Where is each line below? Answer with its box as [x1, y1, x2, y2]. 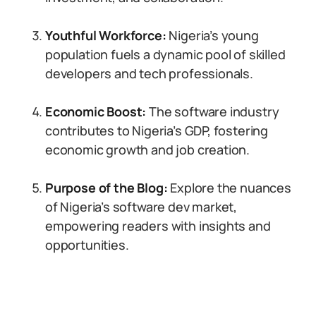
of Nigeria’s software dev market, [45, 198, 238, 215]
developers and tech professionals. [45, 65, 253, 82]
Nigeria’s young [166, 27, 259, 44]
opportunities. [45, 236, 129, 253]
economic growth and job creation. [45, 141, 250, 158]
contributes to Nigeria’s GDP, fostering [45, 122, 268, 139]
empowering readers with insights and [45, 217, 271, 234]
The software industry [146, 103, 279, 120]
